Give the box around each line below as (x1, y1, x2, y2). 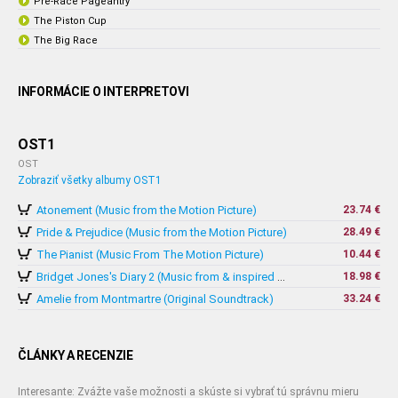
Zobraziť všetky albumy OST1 (18, 174, 162, 187)
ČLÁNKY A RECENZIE (18, 348, 133, 362)
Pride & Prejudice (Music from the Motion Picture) (36, 226, 287, 239)
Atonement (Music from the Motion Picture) (36, 203, 257, 217)
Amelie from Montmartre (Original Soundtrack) (36, 292, 274, 306)
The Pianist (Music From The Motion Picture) (36, 248, 264, 261)
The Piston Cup (34, 15, 107, 27)
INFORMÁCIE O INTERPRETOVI (18, 84, 189, 99)
